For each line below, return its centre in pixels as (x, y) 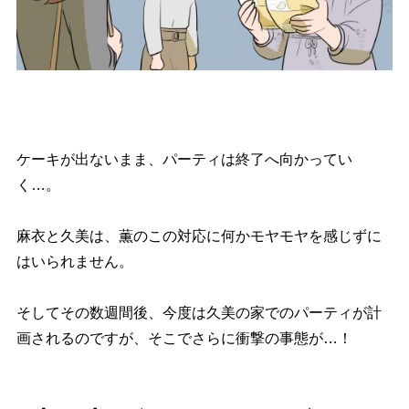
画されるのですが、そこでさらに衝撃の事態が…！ (184, 339)
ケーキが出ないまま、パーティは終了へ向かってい (184, 160)
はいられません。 (74, 262)
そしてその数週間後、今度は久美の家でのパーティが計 (199, 313)
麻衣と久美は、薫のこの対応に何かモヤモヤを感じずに (199, 236)
